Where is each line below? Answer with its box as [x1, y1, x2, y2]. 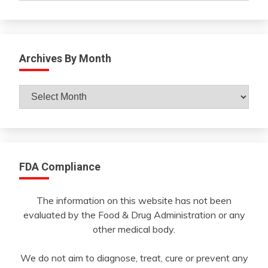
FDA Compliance [19, 160, 100, 173]
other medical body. [93, 223, 175, 236]
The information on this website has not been [36, 194, 232, 207]
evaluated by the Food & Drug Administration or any [23, 209, 245, 221]
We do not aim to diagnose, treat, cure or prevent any [20, 252, 248, 264]
